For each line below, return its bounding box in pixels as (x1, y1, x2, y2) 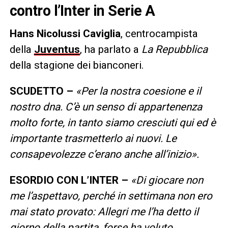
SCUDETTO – (9, 84, 76, 97)
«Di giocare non (130, 174, 203, 186)
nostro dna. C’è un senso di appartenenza (9, 100, 202, 113)
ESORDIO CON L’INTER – (9, 174, 131, 186)
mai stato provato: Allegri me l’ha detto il (9, 205, 198, 218)
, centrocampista (120, 27, 198, 40)
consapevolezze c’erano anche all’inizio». (9, 148, 199, 160)
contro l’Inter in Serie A (9, 2, 155, 19)
